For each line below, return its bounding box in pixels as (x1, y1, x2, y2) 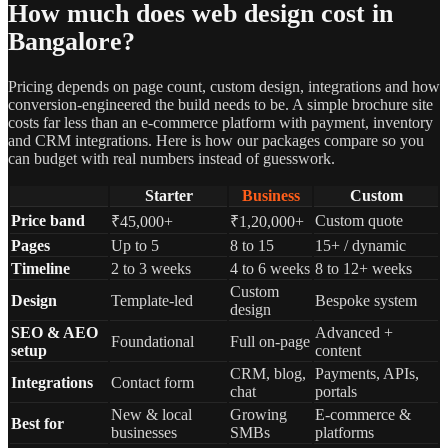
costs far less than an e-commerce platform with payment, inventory (8, 113, 433, 131)
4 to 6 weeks (230, 259, 310, 277)
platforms (315, 423, 374, 441)
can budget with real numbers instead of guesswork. (8, 149, 335, 167)
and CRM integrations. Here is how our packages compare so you (8, 131, 424, 149)
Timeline (11, 259, 70, 277)
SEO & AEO (11, 323, 98, 341)
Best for (11, 414, 64, 432)
